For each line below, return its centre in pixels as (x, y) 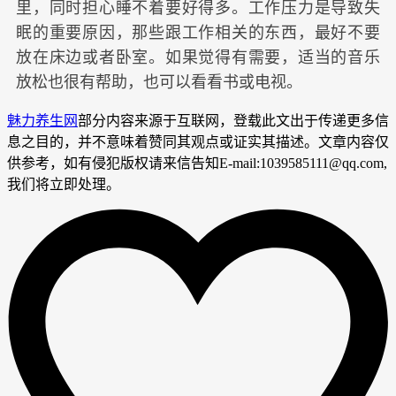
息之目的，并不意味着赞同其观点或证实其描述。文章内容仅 (198, 141)
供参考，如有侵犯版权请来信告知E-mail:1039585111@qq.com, (197, 163)
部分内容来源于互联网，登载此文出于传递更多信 (233, 120)
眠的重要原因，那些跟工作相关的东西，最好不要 (198, 32)
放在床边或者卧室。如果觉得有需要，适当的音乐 (198, 57)
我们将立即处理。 (64, 184)
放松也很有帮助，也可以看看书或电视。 (159, 82)
